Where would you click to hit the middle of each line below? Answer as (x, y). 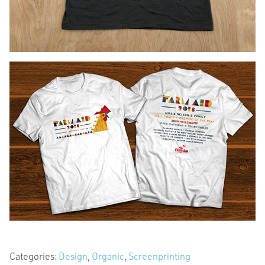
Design (73, 256)
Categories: (34, 256)
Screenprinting (159, 256)
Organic (108, 256)
